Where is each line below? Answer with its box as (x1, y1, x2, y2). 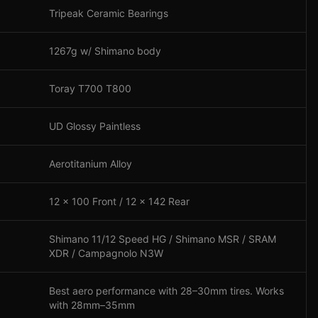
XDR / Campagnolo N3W (49, 247, 163, 259)
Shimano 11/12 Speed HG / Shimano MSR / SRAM (49, 233, 276, 245)
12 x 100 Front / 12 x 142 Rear (49, 195, 190, 207)
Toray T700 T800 (49, 82, 131, 94)
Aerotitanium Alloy (49, 158, 132, 170)
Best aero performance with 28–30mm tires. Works (49, 285, 284, 297)
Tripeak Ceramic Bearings (49, 7, 168, 19)
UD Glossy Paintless (49, 120, 141, 132)
